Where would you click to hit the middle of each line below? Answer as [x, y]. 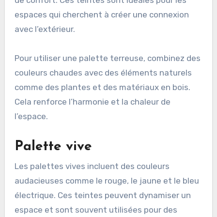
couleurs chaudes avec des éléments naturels [103, 73]
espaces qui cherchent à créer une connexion [101, 15]
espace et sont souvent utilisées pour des [96, 209]
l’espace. [31, 116]
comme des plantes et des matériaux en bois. [102, 87]
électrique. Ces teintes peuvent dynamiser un [102, 195]
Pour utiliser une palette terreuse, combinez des [107, 58]
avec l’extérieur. [45, 29]
